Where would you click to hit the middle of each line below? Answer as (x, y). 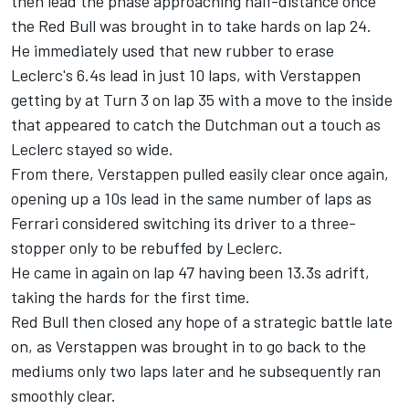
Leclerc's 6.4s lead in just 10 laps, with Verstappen (186, 74)
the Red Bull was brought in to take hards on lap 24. (191, 25)
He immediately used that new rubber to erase (173, 50)
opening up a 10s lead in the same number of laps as (191, 198)
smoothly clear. (63, 395)
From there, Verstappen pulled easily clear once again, (200, 173)
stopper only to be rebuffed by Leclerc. (147, 247)
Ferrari (35, 222)
